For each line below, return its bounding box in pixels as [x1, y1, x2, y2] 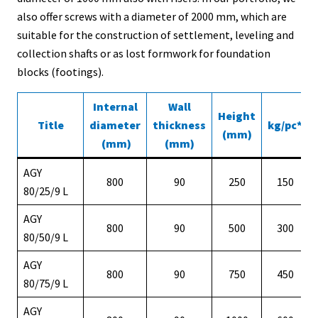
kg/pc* [268, 118, 302, 132]
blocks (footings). [17, 65, 104, 79]
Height [218, 109, 256, 123]
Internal [92, 99, 138, 114]
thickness [153, 118, 206, 132]
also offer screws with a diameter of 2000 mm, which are [17, 9, 287, 23]
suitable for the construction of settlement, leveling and [17, 28, 294, 42]
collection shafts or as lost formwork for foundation [17, 46, 270, 60]
